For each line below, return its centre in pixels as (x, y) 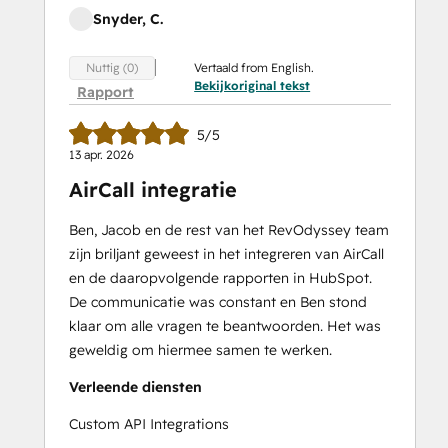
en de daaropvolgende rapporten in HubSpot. (220, 278)
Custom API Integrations (149, 424)
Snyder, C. (128, 19)
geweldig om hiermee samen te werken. (200, 350)
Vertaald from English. (254, 67)
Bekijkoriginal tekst (252, 85)
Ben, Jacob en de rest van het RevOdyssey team (229, 230)
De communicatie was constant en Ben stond (218, 302)
